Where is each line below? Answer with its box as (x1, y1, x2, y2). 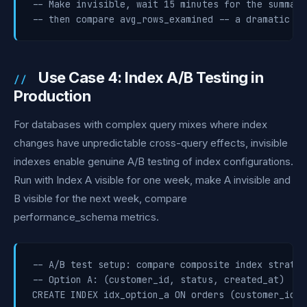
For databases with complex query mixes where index (14, 118, 267, 131)
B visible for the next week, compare (14, 192, 187, 205)
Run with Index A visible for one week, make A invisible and (14, 173, 291, 186)
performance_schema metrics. (14, 210, 159, 223)
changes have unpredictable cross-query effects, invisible (14, 136, 288, 149)
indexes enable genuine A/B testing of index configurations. (14, 155, 293, 168)
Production (14, 87, 90, 105)
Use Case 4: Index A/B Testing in (38, 69, 263, 86)
